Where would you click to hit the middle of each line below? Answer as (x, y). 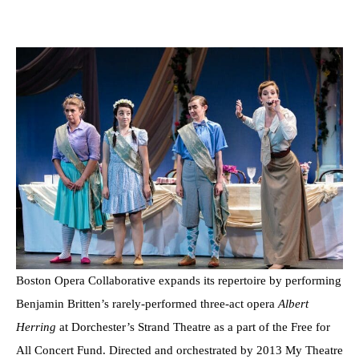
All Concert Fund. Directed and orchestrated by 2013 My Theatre (179, 351)
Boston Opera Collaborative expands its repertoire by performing (179, 281)
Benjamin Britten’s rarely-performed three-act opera (147, 304)
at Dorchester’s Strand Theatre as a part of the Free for (193, 327)
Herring (36, 327)
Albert (293, 304)
